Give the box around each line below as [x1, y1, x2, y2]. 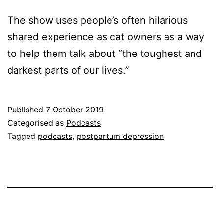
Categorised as [7, 118, 66, 128]
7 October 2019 [46, 105, 104, 115]
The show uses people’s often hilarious [7, 14, 188, 27]
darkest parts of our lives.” [7, 64, 129, 77]
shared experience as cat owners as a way [7, 31, 204, 43]
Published [7, 105, 46, 115]
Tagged [7, 131, 38, 141]
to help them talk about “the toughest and [7, 48, 202, 60]
